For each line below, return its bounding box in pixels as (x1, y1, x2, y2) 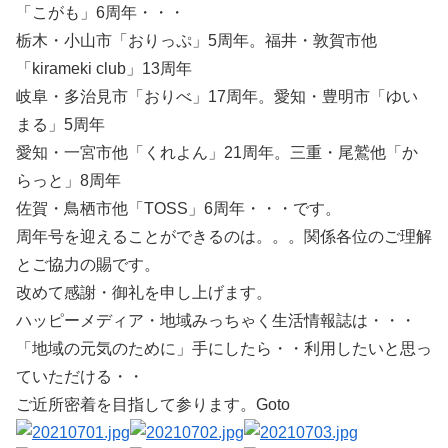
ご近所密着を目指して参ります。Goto (16, 396, 290, 413)
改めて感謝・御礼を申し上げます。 (16, 284, 272, 301)
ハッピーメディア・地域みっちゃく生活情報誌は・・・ (16, 312, 416, 329)
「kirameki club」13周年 (16, 60, 192, 77)
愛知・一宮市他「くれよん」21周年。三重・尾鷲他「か (16, 144, 418, 161)
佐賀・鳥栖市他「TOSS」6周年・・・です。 (16, 200, 341, 217)
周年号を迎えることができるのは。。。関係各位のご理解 (16, 228, 432, 245)
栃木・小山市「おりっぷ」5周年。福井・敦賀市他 (16, 32, 377, 49)
